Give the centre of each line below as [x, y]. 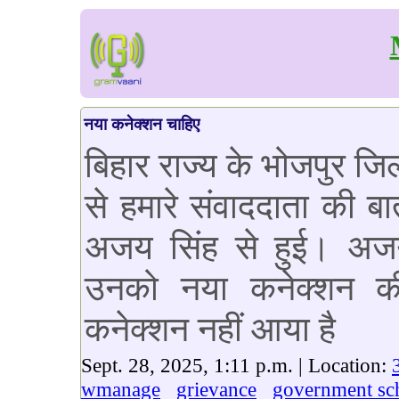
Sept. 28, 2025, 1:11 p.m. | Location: [236, 365]
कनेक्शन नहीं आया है [210, 329]
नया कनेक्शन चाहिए [142, 124]
